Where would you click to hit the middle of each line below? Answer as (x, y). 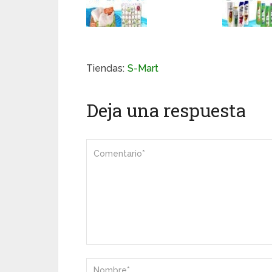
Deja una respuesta (166, 110)
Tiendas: (105, 69)
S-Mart (143, 69)
